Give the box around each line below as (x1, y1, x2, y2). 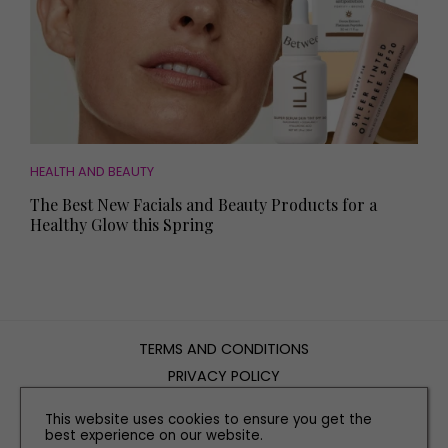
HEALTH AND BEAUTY (30, 163, 154, 181)
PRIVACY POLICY (168, 366, 280, 387)
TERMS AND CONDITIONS (139, 339, 309, 360)
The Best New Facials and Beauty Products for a (30, 194, 377, 216)
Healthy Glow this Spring (30, 214, 214, 236)
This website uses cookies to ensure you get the (45, 410, 372, 429)
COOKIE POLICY (171, 393, 277, 414)
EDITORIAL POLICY (163, 420, 285, 441)
